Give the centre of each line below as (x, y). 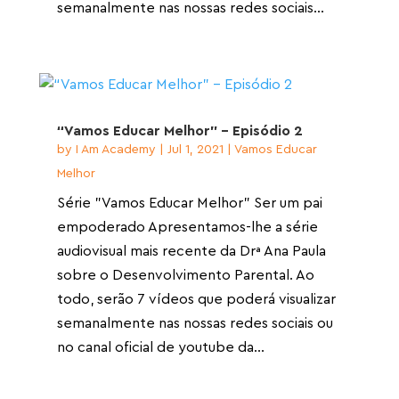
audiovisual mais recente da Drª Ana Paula (191, 251)
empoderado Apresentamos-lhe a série (187, 227)
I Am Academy (115, 149)
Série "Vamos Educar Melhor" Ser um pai (189, 203)
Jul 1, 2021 (195, 149)
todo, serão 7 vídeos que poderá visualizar (196, 299)
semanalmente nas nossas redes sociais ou (195, 323)
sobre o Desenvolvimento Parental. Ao (185, 275)
